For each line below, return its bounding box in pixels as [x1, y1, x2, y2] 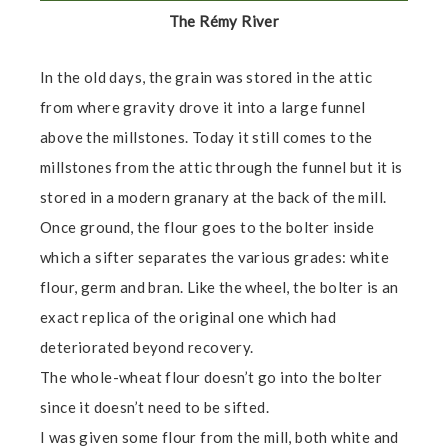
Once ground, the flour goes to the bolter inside [40, 218, 375, 237]
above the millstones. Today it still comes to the [40, 128, 373, 147]
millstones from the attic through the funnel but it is [40, 158, 403, 177]
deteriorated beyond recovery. [40, 338, 254, 357]
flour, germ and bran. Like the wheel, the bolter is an [40, 278, 399, 297]
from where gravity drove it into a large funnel [40, 98, 366, 117]
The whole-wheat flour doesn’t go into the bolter [40, 368, 383, 387]
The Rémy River [168, 12, 280, 31]
